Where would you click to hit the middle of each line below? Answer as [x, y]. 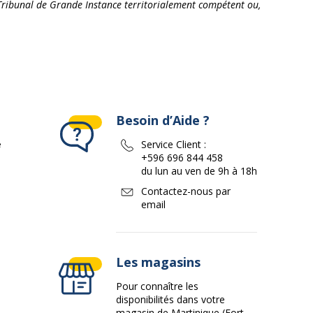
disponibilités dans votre [170, 299]
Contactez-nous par [185, 191]
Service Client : [174, 144]
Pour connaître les [157, 286]
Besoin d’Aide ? [163, 120]
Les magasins [158, 262]
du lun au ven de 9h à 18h [199, 171]
